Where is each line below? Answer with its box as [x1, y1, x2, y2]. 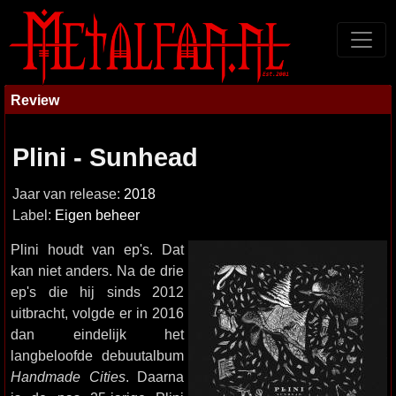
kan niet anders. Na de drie [11, 263, 184, 278]
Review [11, 92, 59, 108]
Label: [12, 208, 55, 223]
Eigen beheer [55, 208, 140, 223]
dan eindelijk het [11, 326, 184, 342]
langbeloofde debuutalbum [11, 347, 184, 363]
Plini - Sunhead [12, 143, 198, 171]
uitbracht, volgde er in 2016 [11, 305, 184, 321]
